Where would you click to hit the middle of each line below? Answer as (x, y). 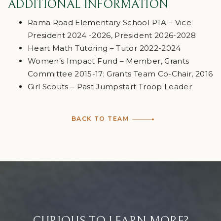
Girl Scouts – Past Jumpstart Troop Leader (110, 87)
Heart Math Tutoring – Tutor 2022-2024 (104, 48)
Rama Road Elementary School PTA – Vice (110, 23)
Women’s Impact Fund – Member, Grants (109, 61)
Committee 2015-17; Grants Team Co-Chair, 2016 (120, 74)
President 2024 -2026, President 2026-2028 (112, 36)
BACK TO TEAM (100, 119)
